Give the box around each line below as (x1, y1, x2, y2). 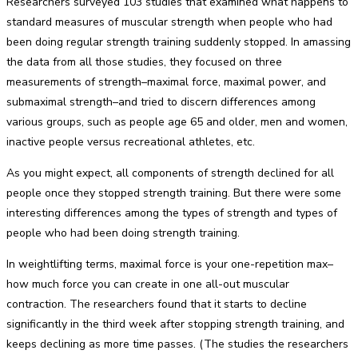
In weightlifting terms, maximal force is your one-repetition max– (6, 257, 333, 272)
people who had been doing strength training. (6, 225, 240, 241)
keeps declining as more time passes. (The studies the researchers (6, 336, 348, 352)
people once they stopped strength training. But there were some (6, 185, 341, 201)
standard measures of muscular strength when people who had (6, 14, 332, 30)
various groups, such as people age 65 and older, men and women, (6, 114, 348, 129)
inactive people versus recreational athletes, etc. (6, 134, 255, 149)
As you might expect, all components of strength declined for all (6, 165, 334, 181)
